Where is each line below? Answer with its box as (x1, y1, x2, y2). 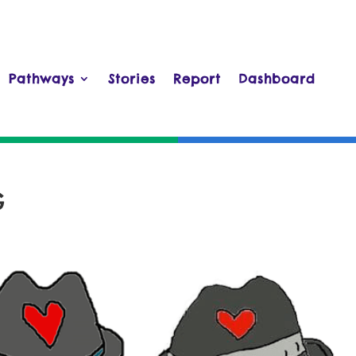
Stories (108, 71, 156, 87)
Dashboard (238, 71, 315, 87)
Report (173, 71, 221, 87)
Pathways (9, 71, 75, 87)
